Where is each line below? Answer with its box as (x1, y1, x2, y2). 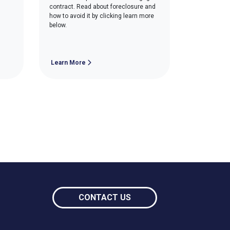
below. (49, 22, 67, 29)
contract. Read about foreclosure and (49, 3, 156, 10)
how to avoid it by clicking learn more (49, 12, 154, 20)
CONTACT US (78, 192, 131, 202)
